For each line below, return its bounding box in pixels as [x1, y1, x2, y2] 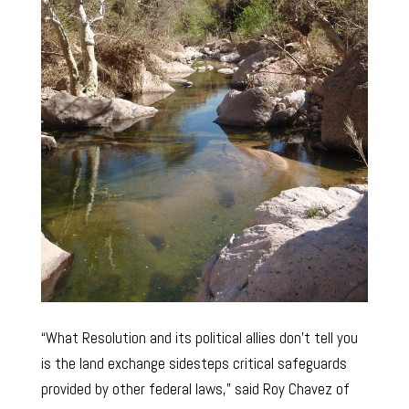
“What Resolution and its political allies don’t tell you [40, 328, 358, 349]
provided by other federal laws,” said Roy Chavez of [40, 379, 350, 400]
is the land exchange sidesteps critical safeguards [40, 353, 347, 374]
